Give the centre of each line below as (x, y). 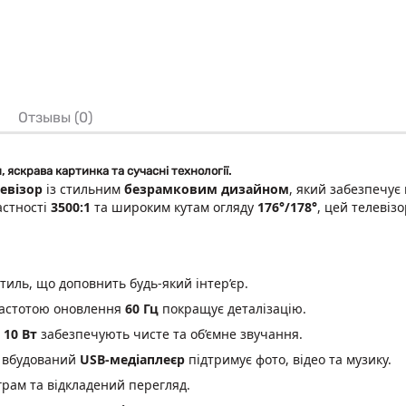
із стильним (83, 188)
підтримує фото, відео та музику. (288, 359)
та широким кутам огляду (174, 207)
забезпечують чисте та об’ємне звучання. (170, 333)
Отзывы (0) (55, 117)
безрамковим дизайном (207, 188)
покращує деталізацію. (232, 308)
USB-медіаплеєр (132, 359)
